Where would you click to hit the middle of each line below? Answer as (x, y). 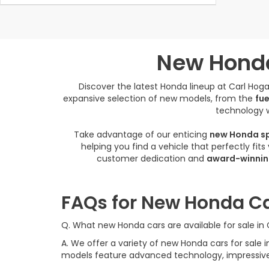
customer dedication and (152, 159)
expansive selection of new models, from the (159, 98)
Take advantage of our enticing (141, 134)
